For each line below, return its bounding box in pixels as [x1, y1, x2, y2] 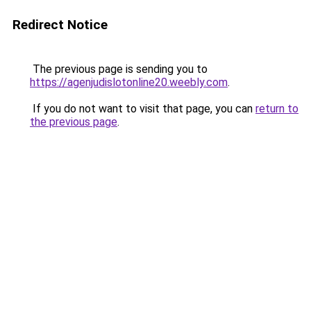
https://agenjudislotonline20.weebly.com [30, 76, 228, 89]
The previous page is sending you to [30, 62, 208, 76]
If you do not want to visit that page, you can [30, 102, 255, 115]
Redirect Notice [12, 17, 108, 33]
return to [255, 102, 299, 115]
